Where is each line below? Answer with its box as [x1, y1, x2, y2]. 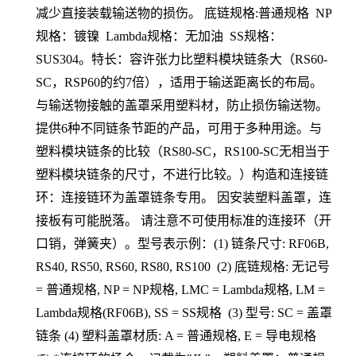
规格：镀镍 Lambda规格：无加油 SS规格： [36, 29, 282, 43]
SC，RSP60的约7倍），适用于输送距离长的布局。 [36, 75, 323, 89]
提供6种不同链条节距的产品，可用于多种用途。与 [36, 122, 322, 135]
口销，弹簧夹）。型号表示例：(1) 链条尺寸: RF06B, [36, 237, 329, 250]
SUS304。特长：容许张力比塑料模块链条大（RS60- [36, 52, 327, 66]
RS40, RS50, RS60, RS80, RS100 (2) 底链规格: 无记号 [36, 260, 330, 273]
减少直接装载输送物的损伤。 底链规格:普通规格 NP [36, 6, 332, 20]
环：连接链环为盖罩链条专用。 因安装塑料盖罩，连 [36, 191, 331, 204]
